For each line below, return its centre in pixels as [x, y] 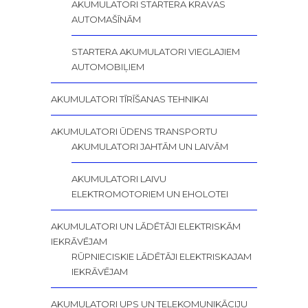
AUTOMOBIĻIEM [108, 67]
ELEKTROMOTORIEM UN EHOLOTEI [150, 194]
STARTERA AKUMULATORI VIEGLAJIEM [156, 52]
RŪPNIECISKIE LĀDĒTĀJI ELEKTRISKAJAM [162, 257]
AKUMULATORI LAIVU [119, 179]
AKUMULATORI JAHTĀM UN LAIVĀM [150, 147]
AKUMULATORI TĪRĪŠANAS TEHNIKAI [130, 99]
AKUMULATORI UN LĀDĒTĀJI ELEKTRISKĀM [146, 227]
